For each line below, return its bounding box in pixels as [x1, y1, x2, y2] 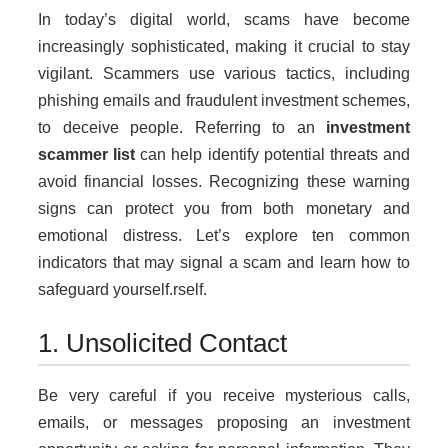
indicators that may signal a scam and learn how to [38, 254, 410, 272]
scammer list [38, 146, 136, 164]
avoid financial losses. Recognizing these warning [38, 173, 410, 191]
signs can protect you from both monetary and [38, 200, 410, 218]
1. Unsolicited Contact [38, 328, 287, 359]
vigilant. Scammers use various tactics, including [38, 65, 410, 83]
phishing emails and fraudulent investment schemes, [38, 92, 410, 110]
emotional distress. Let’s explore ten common [38, 227, 410, 245]
